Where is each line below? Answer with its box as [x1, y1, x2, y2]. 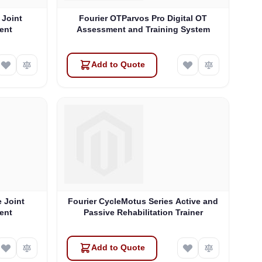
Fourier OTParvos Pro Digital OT [79, 13, 208, 23]
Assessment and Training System [76, 24, 210, 34]
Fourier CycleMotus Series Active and [68, 196, 219, 206]
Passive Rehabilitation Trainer [83, 207, 203, 217]
